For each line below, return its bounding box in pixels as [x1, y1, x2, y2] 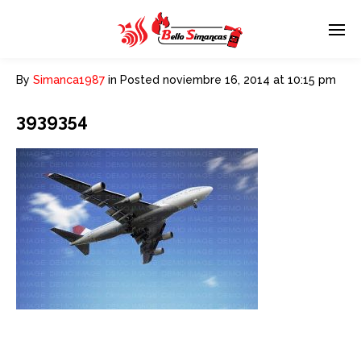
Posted [120, 73, 160, 86]
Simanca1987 [33, 73, 105, 86]
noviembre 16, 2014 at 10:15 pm [163, 73, 336, 86]
